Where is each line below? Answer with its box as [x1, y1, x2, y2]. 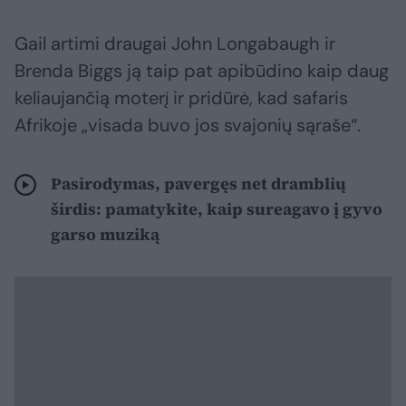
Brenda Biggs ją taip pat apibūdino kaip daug [14, 58, 389, 82]
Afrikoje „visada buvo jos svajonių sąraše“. [14, 112, 361, 137]
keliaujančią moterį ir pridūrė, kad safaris [14, 85, 348, 110]
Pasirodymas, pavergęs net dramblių [51, 171, 346, 195]
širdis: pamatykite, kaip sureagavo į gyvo [51, 197, 382, 220]
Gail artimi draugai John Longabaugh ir [14, 31, 335, 55]
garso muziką [51, 222, 159, 246]
